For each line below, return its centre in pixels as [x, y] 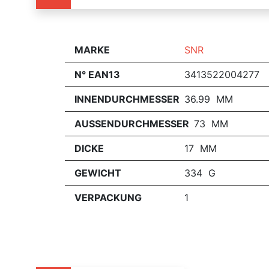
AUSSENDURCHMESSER [132, 124]
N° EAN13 [97, 74]
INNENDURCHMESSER [127, 99]
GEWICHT [98, 173]
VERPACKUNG [108, 198]
